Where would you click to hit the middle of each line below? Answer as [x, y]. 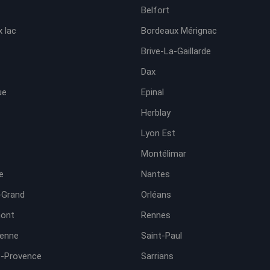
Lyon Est [158, 133]
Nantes [155, 174]
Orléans [156, 195]
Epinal [152, 92]
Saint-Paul [162, 236]
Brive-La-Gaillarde [176, 51]
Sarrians [157, 256]
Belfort [155, 10]
